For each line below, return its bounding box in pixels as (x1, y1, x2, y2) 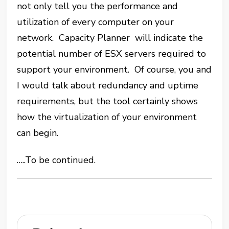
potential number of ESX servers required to (17, 48, 207, 60)
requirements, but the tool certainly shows (17, 95, 198, 107)
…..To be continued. (17, 154, 96, 166)
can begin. (17, 127, 61, 139)
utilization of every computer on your (17, 16, 174, 28)
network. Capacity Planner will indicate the (17, 32, 203, 44)
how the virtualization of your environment (17, 111, 197, 123)
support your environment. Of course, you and (17, 63, 212, 76)
